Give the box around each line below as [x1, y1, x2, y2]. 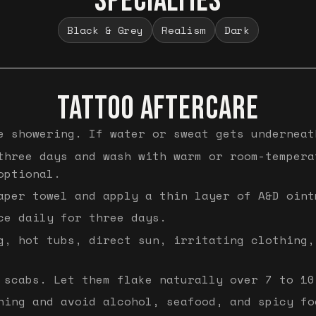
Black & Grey [66, 23, 143, 38]
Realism [161, 23, 206, 38]
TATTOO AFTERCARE [57, 90, 259, 129]
